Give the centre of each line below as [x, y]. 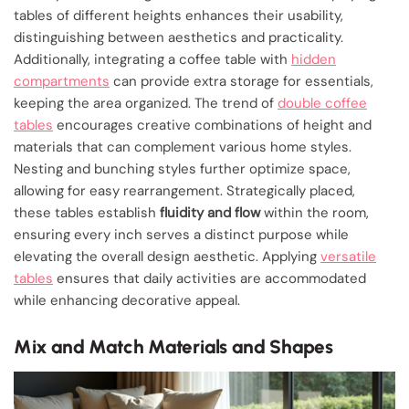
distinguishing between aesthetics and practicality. [178, 37]
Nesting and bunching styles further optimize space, [182, 168]
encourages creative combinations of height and [212, 125]
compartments [62, 81]
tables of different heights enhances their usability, [178, 15]
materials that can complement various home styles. [183, 147]
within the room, [315, 212]
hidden [314, 59]
